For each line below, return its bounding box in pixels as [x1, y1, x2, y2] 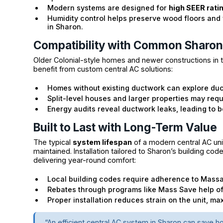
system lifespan [73, 137, 132, 146]
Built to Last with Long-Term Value [33, 120, 218, 134]
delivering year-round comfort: [33, 155, 136, 164]
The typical [33, 137, 73, 146]
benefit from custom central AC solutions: [33, 64, 173, 73]
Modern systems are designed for [47, 3, 169, 12]
